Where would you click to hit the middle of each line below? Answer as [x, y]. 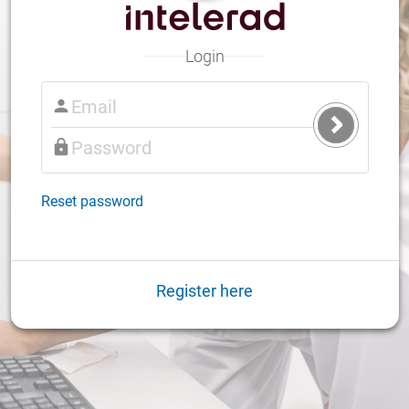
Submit [355, 133]
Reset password [92, 201]
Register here [204, 290]
